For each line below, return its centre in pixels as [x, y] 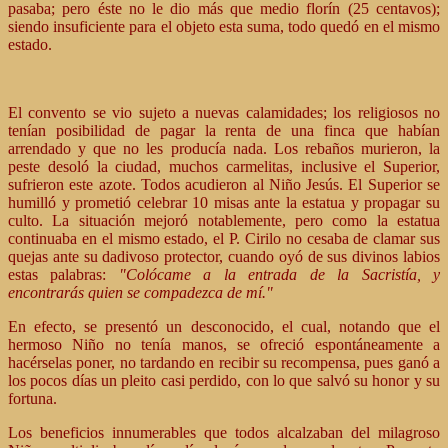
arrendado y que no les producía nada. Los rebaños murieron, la [224, 148]
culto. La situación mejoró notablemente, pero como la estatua [224, 220]
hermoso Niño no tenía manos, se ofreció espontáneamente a [224, 344]
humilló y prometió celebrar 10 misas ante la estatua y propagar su [224, 202]
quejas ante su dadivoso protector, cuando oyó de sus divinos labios [224, 256]
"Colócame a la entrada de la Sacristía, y [279, 274]
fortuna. [32, 398]
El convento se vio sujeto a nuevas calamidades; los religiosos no [224, 112]
